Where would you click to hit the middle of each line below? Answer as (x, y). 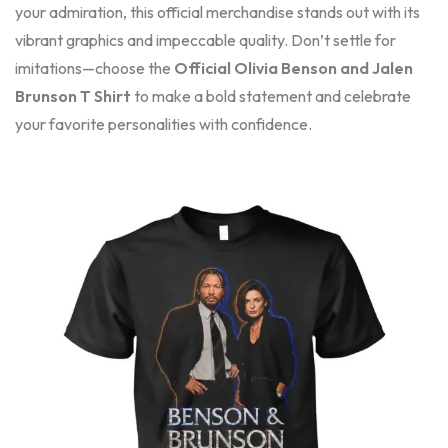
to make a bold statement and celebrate (272, 96)
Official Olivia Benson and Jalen (293, 68)
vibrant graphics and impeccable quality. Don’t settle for (205, 40)
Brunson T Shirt (74, 96)
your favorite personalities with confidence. (163, 124)
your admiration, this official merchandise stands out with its (217, 12)
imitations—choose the (94, 68)
